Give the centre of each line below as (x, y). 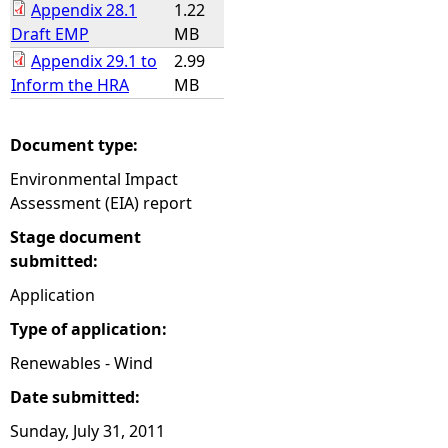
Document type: (76, 145)
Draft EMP (50, 34)
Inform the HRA (70, 85)
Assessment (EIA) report (101, 203)
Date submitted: (77, 397)
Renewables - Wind (81, 363)
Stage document (75, 237)
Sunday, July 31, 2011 (87, 431)
